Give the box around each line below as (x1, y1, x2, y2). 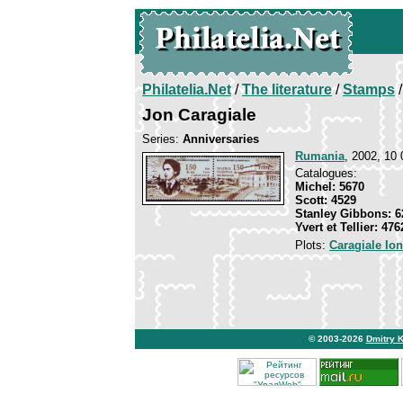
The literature (242, 82, 332, 97)
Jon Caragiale (142, 105, 256, 124)
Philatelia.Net (142, 82, 231, 97)
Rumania (295, 149, 345, 163)
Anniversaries (183, 132, 259, 146)
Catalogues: (295, 166, 357, 180)
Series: (142, 132, 183, 146)
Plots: (295, 238, 329, 252)
